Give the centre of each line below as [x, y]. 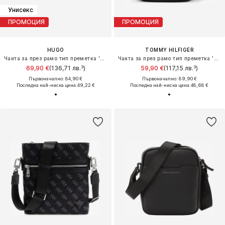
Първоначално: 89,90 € [169, 78]
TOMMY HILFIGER [170, 49]
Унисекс [21, 10]
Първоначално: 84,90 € [56, 78]
